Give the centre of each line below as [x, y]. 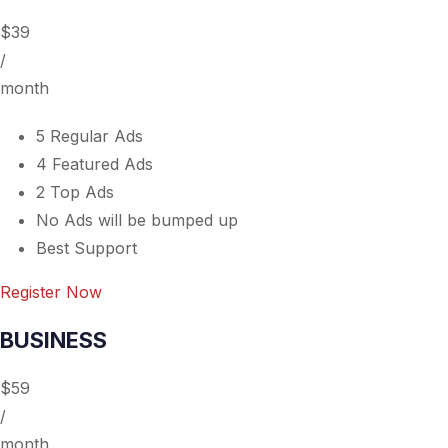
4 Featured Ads [94, 164]
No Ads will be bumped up [137, 220]
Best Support [86, 248]
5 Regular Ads [89, 136]
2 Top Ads [75, 192]
